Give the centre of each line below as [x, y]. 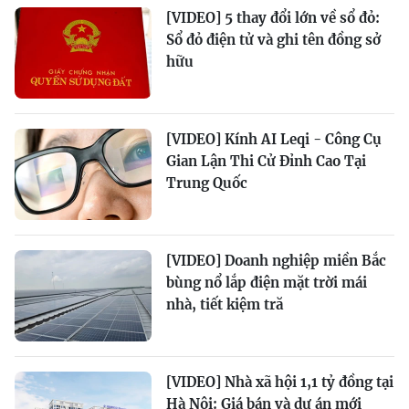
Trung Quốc [207, 184]
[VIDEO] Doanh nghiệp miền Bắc [276, 261]
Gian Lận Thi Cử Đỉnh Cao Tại [266, 162]
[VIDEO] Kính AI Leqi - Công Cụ [274, 140]
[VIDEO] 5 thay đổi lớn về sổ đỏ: [273, 18]
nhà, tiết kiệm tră [225, 305]
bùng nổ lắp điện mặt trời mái [267, 283]
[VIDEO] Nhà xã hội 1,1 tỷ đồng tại [280, 383]
